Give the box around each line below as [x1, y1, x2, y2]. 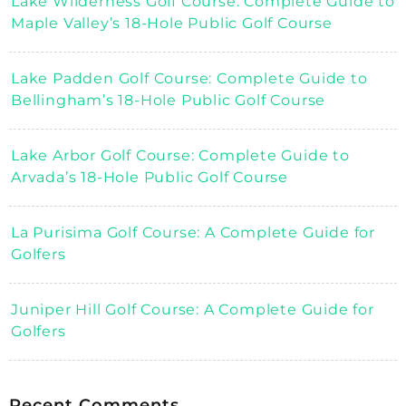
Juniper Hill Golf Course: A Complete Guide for [11, 301, 374, 319]
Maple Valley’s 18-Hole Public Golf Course [11, 14, 333, 33]
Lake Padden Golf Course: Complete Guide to [11, 70, 368, 88]
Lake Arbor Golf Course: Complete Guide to [11, 147, 350, 165]
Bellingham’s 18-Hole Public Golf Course [11, 92, 326, 110]
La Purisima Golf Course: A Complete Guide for [11, 224, 375, 242]
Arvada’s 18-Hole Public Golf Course [11, 169, 288, 187]
